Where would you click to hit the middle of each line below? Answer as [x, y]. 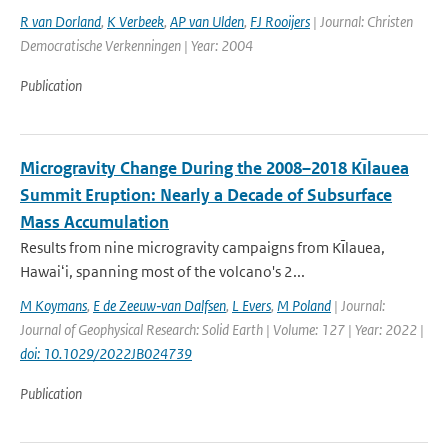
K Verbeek [135, 21]
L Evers [251, 305]
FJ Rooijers [280, 21]
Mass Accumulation [94, 222]
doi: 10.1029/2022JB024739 [106, 353]
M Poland [304, 305]
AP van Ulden [207, 21]
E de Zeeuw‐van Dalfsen [159, 305]
